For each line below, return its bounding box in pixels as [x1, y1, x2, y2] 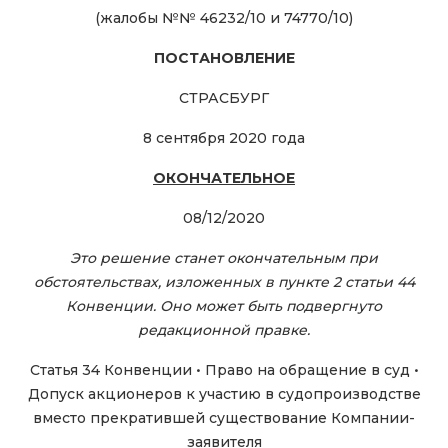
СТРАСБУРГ [179, 89, 269, 108]
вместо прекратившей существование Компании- [33, 409, 415, 428]
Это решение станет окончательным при [70, 249, 378, 268]
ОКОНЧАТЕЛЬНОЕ [153, 169, 295, 188]
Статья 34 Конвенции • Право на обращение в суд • [29, 361, 419, 380]
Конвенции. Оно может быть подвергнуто [66, 297, 382, 316]
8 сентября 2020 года [143, 129, 305, 148]
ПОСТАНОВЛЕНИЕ [153, 49, 295, 68]
